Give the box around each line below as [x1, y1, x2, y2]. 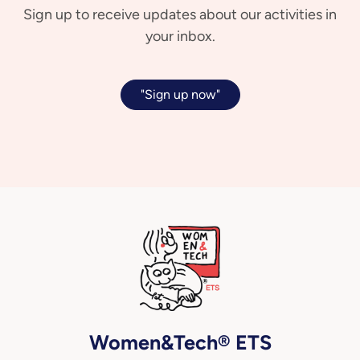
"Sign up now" [140, 87, 220, 102]
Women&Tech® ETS [88, 329, 272, 354]
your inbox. [145, 27, 215, 45]
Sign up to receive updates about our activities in [23, 6, 337, 23]
